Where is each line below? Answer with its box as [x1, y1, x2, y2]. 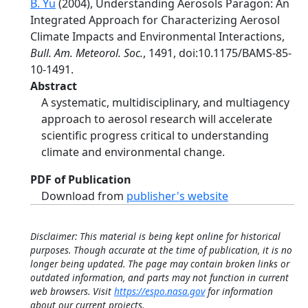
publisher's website [126, 188, 228, 203]
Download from [41, 188, 126, 203]
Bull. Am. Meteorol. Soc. [30, 45, 143, 60]
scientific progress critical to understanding [41, 128, 269, 143]
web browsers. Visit [30, 285, 114, 298]
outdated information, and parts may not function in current [30, 271, 289, 284]
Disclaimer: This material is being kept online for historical [30, 230, 280, 243]
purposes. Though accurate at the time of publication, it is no [30, 243, 292, 256]
